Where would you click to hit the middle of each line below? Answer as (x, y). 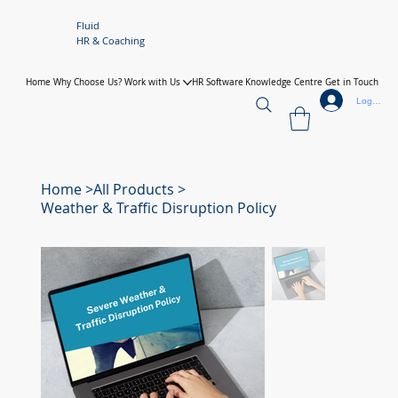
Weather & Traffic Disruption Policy (158, 207)
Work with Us (152, 82)
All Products (133, 189)
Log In (369, 100)
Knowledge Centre (284, 82)
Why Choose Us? (87, 82)
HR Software (217, 82)
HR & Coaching (110, 41)
